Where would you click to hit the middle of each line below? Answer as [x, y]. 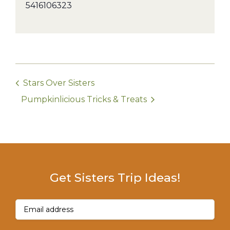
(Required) [55, 202]
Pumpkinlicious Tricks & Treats [85, 100]
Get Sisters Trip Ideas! [115, 178]
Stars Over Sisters [58, 83]
